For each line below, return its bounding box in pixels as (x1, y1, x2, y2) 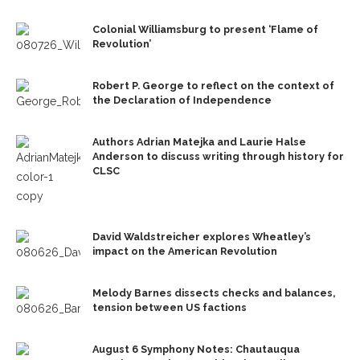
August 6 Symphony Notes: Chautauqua (92, 343, 300, 356)
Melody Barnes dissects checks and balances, (92, 287, 335, 300)
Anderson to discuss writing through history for (92, 150, 344, 163)
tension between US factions (92, 301, 247, 314)
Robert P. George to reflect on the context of (92, 80, 334, 92)
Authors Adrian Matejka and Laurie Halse (92, 136, 306, 149)
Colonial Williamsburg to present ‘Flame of (92, 23, 318, 36)
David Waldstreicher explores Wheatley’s (92, 231, 311, 243)
